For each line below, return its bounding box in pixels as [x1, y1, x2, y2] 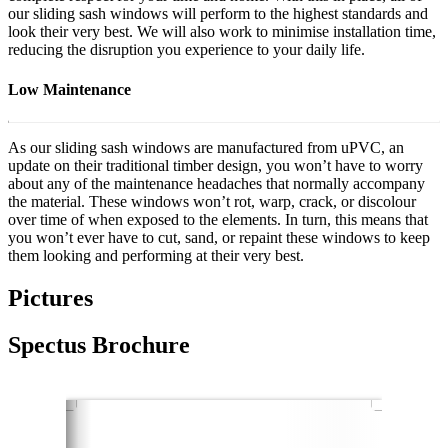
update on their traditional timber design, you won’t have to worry [8, 156, 423, 174]
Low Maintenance [8, 80, 131, 98]
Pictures [8, 284, 93, 311]
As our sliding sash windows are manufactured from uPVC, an [8, 138, 404, 156]
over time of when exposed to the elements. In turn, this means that [8, 210, 428, 228]
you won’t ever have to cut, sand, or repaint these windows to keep [8, 228, 430, 246]
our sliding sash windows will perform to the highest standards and [8, 5, 428, 23]
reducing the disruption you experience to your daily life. [8, 41, 365, 59]
